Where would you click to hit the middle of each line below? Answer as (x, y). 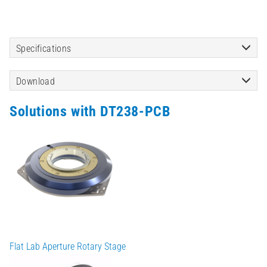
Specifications (44, 49)
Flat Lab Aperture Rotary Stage (68, 246)
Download (36, 82)
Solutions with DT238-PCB (90, 112)
